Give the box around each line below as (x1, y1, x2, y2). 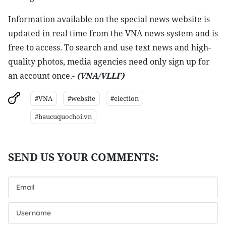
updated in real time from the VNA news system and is (8, 28, 218, 39)
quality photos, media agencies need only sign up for (8, 56, 210, 67)
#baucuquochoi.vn (35, 112, 92, 121)
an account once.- (8, 70, 77, 81)
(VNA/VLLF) (77, 70, 124, 81)
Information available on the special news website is (8, 14, 210, 25)
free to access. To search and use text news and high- (8, 42, 211, 53)
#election (110, 94, 139, 103)
